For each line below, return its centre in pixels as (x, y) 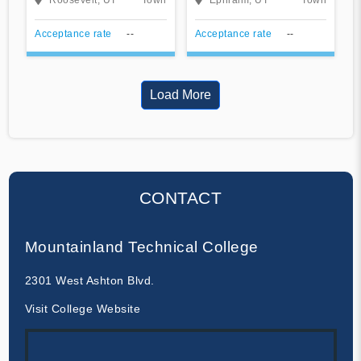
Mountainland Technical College (141, 247)
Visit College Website (82, 308)
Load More (180, 94)
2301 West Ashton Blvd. (89, 280)
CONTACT (180, 197)
